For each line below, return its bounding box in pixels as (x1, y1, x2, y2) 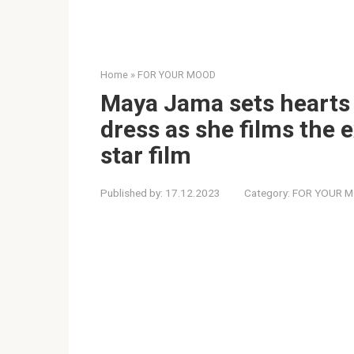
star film (100, 141, 191, 169)
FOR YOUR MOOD (137, 68, 216, 81)
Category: (244, 186, 290, 199)
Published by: (100, 186, 163, 199)
